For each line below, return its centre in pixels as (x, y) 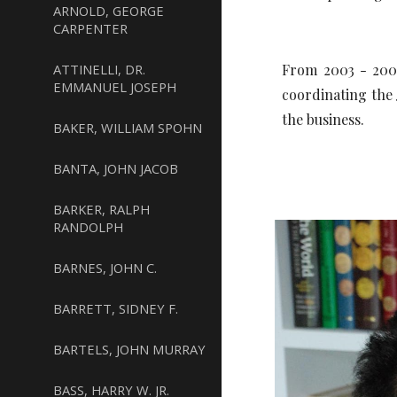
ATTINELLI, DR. (99, 69)
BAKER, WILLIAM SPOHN (128, 128)
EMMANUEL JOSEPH (115, 87)
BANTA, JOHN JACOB (116, 168)
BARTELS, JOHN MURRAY (129, 349)
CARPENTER (90, 28)
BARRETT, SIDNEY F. (116, 308)
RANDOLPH (88, 227)
